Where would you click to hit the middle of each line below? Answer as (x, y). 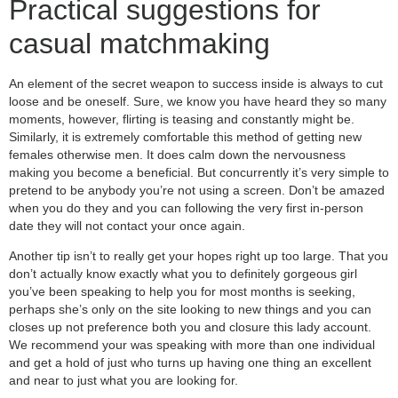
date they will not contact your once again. (127, 225)
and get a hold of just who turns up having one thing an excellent (190, 363)
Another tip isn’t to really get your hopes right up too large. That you (199, 256)
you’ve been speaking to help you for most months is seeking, (182, 292)
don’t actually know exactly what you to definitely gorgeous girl (183, 274)
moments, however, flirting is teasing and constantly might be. (182, 119)
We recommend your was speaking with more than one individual (192, 345)
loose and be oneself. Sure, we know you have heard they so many (198, 101)
